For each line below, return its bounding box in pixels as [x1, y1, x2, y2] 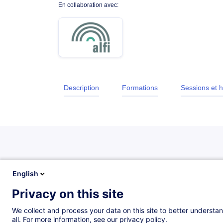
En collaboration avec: [58, 1, 118, 8]
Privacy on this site [12, 187, 123, 201]
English [12, 169, 38, 178]
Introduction [58, 199, 111, 209]
